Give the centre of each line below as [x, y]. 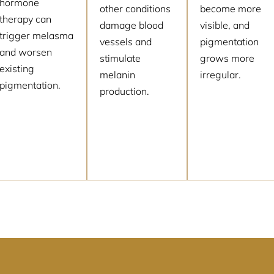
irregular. [221, 74]
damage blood [131, 25]
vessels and [125, 41]
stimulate [120, 58]
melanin [117, 74]
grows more [228, 58]
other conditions [135, 8]
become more [231, 8]
